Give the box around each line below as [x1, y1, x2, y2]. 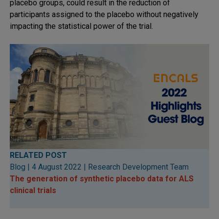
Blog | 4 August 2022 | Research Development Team [10, 162, 189, 172]
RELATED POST [10, 150, 67, 160]
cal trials [24, 185, 56, 195]
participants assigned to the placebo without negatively [10, 9, 198, 19]
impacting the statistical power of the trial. [10, 21, 153, 31]
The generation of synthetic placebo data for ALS [10, 174, 194, 183]
